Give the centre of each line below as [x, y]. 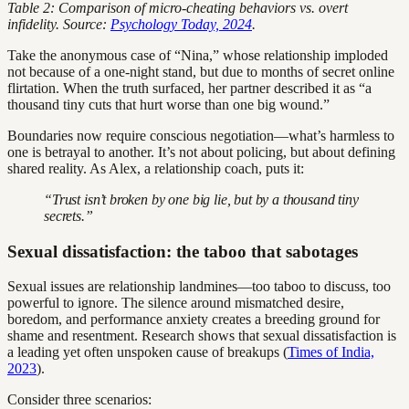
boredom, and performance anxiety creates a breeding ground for [194, 320]
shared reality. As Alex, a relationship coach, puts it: [156, 168]
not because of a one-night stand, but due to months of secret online [201, 71]
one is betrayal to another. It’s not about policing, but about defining [201, 152]
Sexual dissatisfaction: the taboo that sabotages [183, 251]
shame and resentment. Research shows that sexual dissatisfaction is [202, 336]
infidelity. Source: [59, 24]
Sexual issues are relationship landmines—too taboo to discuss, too [199, 287]
